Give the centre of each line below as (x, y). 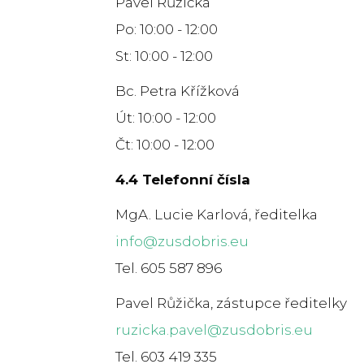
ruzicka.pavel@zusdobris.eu (214, 329)
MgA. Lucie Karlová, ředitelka (217, 214)
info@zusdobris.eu (182, 241)
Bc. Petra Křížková (178, 91)
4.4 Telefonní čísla (183, 179)
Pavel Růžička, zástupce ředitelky (231, 303)
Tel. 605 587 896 (169, 268)
